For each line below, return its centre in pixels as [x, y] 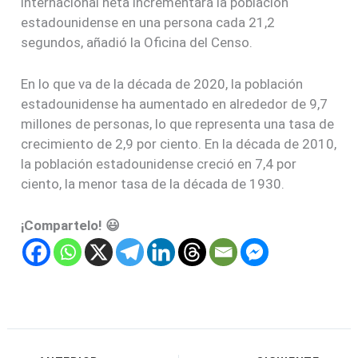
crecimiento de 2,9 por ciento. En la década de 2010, [179, 143]
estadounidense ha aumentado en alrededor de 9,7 [175, 103]
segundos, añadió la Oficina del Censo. [137, 42]
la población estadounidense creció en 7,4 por [159, 163]
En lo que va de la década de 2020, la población [162, 84]
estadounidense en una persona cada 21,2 [148, 22]
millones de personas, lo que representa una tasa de [178, 123]
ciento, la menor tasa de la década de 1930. [153, 183]
